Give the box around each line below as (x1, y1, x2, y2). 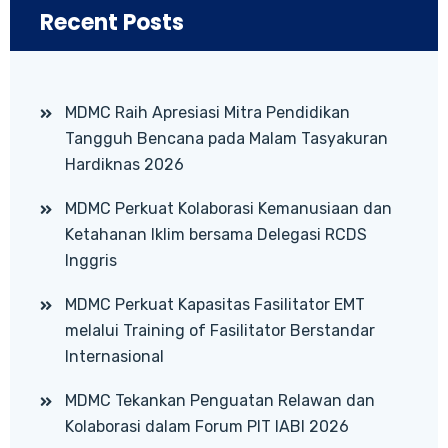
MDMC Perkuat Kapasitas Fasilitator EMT (65, 294, 365, 314)
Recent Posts (40, 6, 184, 38)
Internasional (65, 346, 164, 366)
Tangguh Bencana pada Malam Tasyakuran (65, 128, 388, 148)
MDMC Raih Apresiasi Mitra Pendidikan (65, 102, 350, 122)
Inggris (65, 250, 117, 270)
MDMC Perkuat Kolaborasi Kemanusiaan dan (65, 198, 392, 218)
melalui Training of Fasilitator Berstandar (65, 320, 375, 340)
